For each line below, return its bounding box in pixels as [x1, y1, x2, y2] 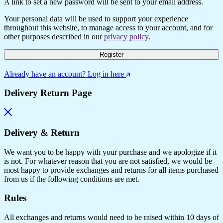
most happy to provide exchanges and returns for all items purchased [4, 165, 219, 174]
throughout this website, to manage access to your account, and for [4, 23, 213, 32]
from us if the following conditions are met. [4, 174, 139, 183]
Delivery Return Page [4, 88, 92, 99]
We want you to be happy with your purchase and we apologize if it [4, 147, 217, 156]
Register [100, 50, 123, 58]
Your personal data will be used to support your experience [4, 14, 188, 23]
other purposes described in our [4, 32, 104, 41]
